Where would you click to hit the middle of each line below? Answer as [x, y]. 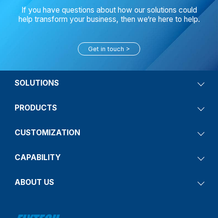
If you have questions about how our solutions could [109, 10]
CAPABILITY [38, 157]
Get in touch [106, 49]
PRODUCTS [36, 108]
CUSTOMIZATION [47, 132]
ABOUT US [34, 182]
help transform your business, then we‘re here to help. [109, 19]
